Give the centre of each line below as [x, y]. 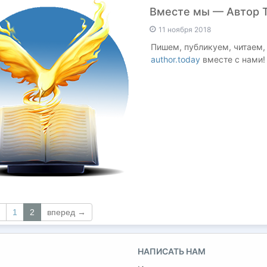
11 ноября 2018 [184, 30]
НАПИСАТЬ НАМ [172, 251]
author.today [176, 59]
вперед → [66, 212]
